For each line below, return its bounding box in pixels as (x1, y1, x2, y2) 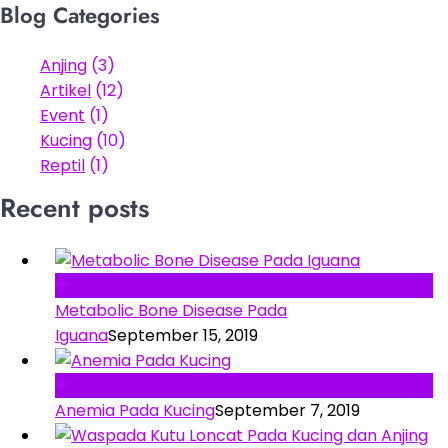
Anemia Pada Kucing (55, 398, 215, 422)
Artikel (40, 78, 91, 102)
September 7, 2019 (215, 398, 360, 422)
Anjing (40, 53, 87, 77)
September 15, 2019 (108, 323, 258, 347)
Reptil (40, 153, 85, 177)
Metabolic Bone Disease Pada (55, 298, 287, 322)
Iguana (55, 323, 108, 347)
